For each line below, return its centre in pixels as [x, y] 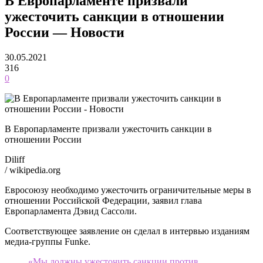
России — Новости [65, 32]
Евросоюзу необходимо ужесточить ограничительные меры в [128, 190]
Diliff [15, 159]
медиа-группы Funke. [48, 241]
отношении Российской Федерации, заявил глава [103, 200]
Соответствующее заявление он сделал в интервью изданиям [127, 231]
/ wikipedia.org [33, 170]
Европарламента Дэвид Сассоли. [71, 211]
